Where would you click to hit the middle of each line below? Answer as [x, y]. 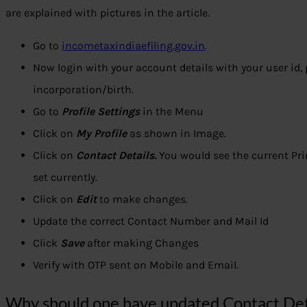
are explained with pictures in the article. [108, 13]
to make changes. [142, 199]
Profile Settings [101, 112]
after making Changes [142, 243]
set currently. [65, 177]
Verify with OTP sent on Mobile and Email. [136, 265]
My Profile [101, 134]
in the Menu [172, 112]
